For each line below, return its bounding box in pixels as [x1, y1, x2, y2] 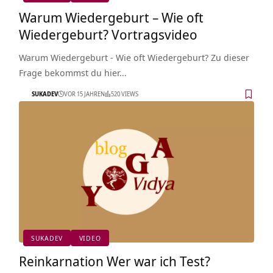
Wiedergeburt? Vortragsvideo [18, 24, 197, 43]
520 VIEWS [110, 90, 138, 99]
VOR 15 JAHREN [63, 90, 105, 99]
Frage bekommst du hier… [18, 66, 127, 79]
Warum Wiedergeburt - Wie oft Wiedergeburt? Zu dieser [18, 51, 249, 63]
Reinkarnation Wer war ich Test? [18, 251, 210, 270]
